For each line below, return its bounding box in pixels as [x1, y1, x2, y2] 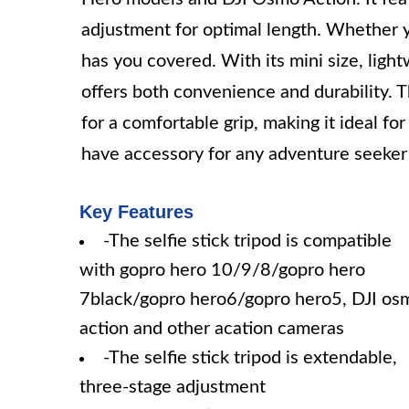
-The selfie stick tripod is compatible [103, 232, 392, 250]
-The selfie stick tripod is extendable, [103, 349, 397, 367]
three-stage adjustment [79, 378, 266, 396]
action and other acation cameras [79, 320, 344, 338]
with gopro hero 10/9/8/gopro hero [79, 261, 365, 279]
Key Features [79, 202, 194, 222]
